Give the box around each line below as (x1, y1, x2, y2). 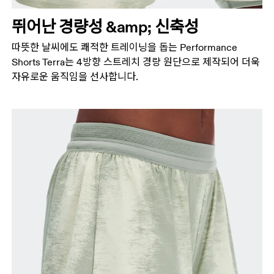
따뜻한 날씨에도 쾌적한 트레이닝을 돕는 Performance (12, 41, 238, 54)
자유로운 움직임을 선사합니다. (12, 70, 139, 83)
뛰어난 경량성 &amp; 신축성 (12, 16, 199, 37)
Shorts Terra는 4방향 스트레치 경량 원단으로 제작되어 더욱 (12, 56, 261, 68)
